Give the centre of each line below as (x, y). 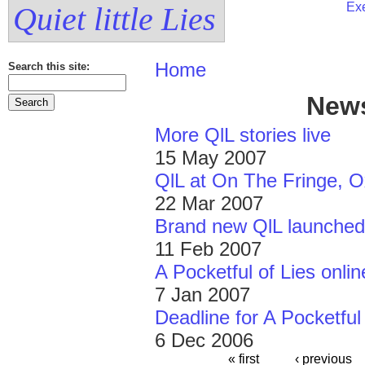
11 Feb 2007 (208, 249)
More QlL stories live (243, 135)
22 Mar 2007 (209, 203)
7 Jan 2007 (202, 295)
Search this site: (49, 66)
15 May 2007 (211, 158)
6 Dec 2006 (204, 340)
